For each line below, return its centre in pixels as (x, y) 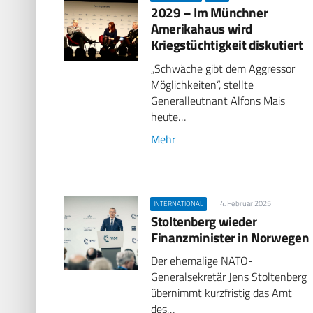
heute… (169, 116)
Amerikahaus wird (202, 29)
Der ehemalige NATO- (202, 261)
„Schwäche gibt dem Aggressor (223, 68)
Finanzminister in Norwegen (230, 237)
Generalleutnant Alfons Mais (218, 100)
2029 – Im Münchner (210, 13)
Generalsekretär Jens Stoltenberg (229, 277)
